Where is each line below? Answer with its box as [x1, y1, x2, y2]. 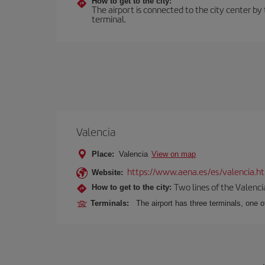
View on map [151, 150, 196, 159]
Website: [92, 168, 123, 177]
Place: [92, 150, 114, 159]
